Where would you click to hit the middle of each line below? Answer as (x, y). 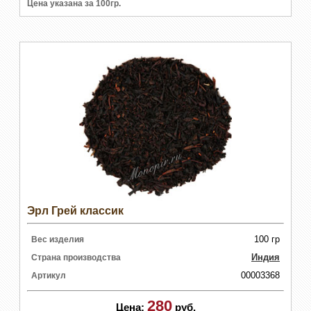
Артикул (49, 275)
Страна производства (76, 257)
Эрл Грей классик (75, 210)
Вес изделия (58, 239)
